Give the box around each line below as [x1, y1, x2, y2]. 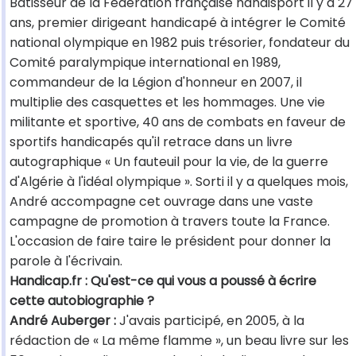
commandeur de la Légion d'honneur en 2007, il [10, 73, 302, 92]
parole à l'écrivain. [10, 252, 122, 271]
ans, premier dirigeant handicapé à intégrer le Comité [10, 14, 346, 33]
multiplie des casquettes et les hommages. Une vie [10, 93, 325, 112]
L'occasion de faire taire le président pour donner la [10, 232, 331, 251]
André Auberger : [10, 311, 116, 331]
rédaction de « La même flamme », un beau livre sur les [10, 331, 349, 350]
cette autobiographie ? [10, 292, 154, 311]
